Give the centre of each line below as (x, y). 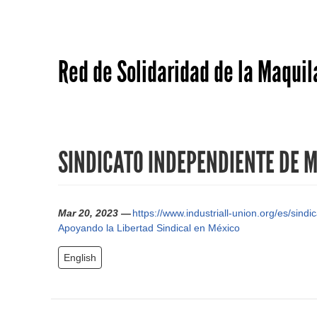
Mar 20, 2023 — (94, 213)
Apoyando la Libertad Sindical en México (149, 228)
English (80, 258)
